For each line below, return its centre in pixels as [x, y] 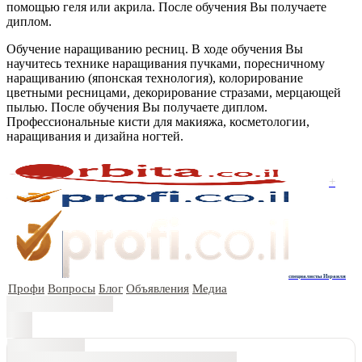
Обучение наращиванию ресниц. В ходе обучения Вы [155, 48]
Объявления [158, 288]
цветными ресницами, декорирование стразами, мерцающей [174, 92]
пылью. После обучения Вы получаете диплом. [137, 107]
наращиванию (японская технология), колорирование [155, 78]
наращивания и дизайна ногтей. [95, 136]
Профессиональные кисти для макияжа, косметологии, [158, 121]
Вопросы [72, 288]
